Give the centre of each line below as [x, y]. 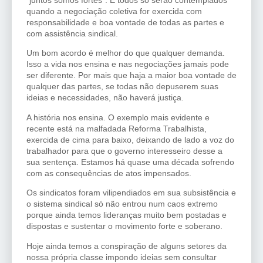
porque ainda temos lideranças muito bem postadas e [127, 215]
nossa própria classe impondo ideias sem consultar [122, 257]
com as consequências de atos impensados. [109, 173]
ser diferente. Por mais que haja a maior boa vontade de [131, 75]
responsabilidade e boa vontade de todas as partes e [125, 23]
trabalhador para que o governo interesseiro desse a [124, 151]
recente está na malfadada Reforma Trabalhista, [117, 128]
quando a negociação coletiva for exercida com [114, 11]
